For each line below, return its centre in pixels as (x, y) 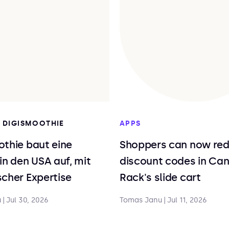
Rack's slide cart (160, 177)
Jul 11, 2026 (187, 200)
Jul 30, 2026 (27, 200)
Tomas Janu (141, 200)
